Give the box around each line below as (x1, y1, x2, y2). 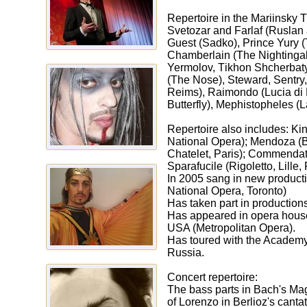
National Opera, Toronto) (167, 184, 286, 197)
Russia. (167, 246, 204, 258)
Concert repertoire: (167, 271, 258, 283)
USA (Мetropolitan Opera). (167, 221, 295, 234)
